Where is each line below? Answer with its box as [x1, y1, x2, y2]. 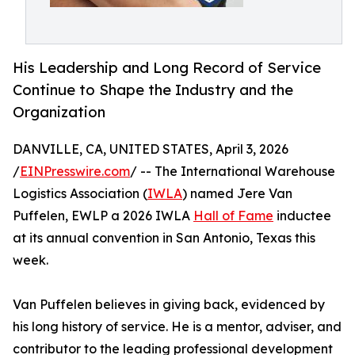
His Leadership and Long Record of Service [13, 59, 321, 77]
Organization [13, 103, 105, 121]
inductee [273, 208, 331, 224]
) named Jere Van [182, 185, 292, 202]
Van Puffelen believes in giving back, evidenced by [13, 296, 325, 313]
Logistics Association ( [13, 185, 147, 202]
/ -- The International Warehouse [130, 163, 335, 180]
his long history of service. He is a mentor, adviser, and [13, 319, 342, 335]
